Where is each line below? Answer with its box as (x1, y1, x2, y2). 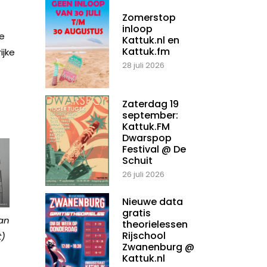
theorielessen (122, 218, 188, 232)
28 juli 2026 (122, 60, 164, 72)
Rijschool (122, 229, 166, 243)
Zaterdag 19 (122, 97, 179, 111)
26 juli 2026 (122, 169, 164, 181)
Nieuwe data (122, 195, 183, 209)
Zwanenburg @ (122, 240, 194, 254)
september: (122, 108, 178, 123)
